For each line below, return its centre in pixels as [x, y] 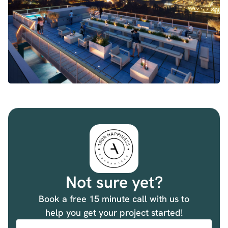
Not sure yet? [114, 182]
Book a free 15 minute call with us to [114, 198]
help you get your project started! [114, 212]
